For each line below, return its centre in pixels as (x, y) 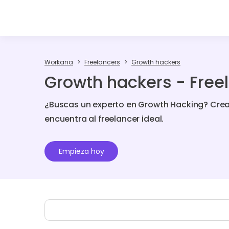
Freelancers (102, 62)
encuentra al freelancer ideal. (104, 119)
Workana (59, 62)
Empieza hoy (81, 151)
